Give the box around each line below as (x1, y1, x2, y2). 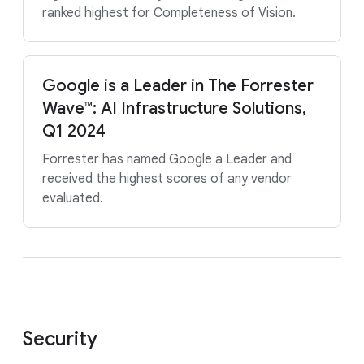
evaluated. (42, 190, 103, 206)
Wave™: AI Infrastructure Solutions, (42, 98, 306, 119)
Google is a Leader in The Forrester (42, 76, 314, 96)
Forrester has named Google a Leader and (42, 151, 292, 167)
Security (23, 327, 97, 351)
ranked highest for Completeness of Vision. (42, 5, 296, 21)
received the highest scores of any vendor (42, 171, 292, 187)
